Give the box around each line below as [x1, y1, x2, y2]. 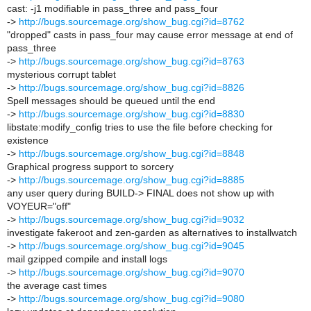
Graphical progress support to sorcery [7, 161, 174, 172]
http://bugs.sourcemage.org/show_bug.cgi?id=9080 [19, 293, 244, 304]
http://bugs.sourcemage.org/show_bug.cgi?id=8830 [19, 108, 244, 119]
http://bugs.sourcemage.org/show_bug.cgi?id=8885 [19, 174, 244, 185]
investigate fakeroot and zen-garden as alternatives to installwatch [7, 227, 297, 238]
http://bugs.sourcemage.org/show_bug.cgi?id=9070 [19, 267, 244, 278]
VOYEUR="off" [7, 201, 71, 212]
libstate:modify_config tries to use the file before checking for [7, 121, 273, 133]
